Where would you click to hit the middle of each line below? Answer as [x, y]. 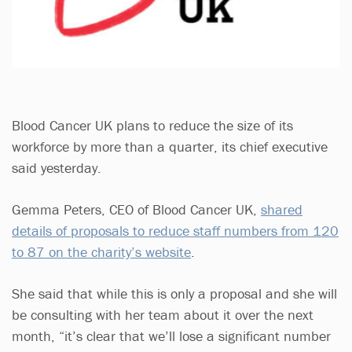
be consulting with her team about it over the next [163, 314]
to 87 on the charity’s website [101, 251]
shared [282, 209]
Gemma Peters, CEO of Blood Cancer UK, [136, 209]
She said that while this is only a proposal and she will [174, 293]
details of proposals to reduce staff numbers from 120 [175, 230]
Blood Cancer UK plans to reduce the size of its [152, 125]
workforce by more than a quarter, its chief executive [170, 146]
